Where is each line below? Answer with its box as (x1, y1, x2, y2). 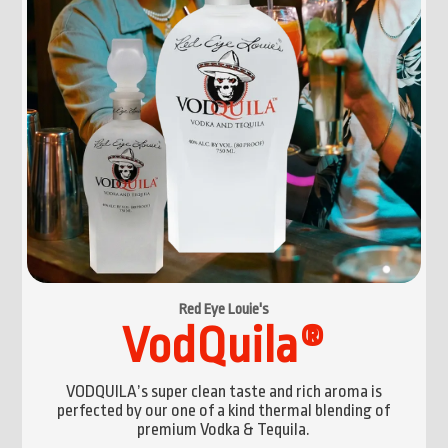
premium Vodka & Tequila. (137, 419, 311, 439)
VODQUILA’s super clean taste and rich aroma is (65, 381, 382, 401)
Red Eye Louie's (178, 300, 269, 318)
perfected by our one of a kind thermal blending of (57, 400, 391, 420)
